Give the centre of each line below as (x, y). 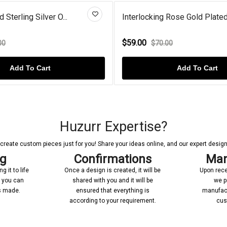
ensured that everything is (112, 190)
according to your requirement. (112, 200)
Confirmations (112, 159)
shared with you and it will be (112, 180)
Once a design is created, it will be (112, 170)
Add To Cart (49, 68)
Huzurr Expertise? (113, 126)
